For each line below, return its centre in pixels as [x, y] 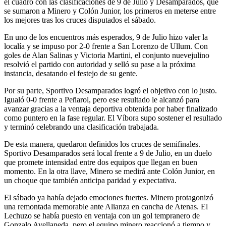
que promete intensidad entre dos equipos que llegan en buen [101, 162]
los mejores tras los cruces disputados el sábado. [80, 20]
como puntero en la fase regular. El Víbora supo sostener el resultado [113, 118]
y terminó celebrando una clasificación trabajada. [81, 127]
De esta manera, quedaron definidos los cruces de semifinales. [102, 144]
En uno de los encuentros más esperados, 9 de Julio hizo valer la [106, 37]
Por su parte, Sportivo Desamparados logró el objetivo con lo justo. [110, 91]
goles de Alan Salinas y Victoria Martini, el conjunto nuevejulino [107, 55]
